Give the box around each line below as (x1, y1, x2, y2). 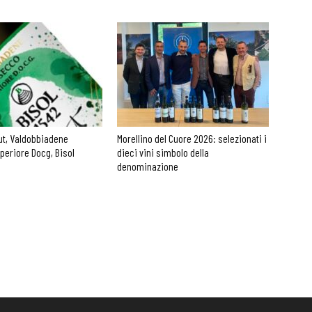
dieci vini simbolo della (117, 146, 209, 159)
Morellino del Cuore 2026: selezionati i (117, 132, 267, 145)
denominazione (117, 159, 178, 173)
